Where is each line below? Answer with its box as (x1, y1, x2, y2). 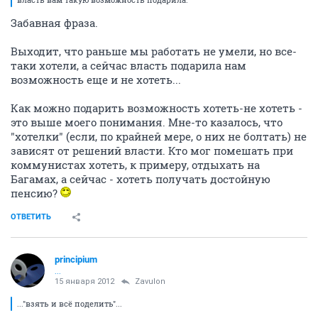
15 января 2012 (55, 276, 114, 286)
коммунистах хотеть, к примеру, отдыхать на (11, 157, 260, 172)
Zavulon (135, 276, 165, 286)
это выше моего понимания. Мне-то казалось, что (11, 114, 283, 129)
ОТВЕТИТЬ (11, 212, 51, 221)
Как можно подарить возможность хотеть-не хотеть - (11, 100, 302, 115)
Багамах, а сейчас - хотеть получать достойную (11, 171, 270, 186)
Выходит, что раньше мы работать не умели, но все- (11, 43, 297, 58)
